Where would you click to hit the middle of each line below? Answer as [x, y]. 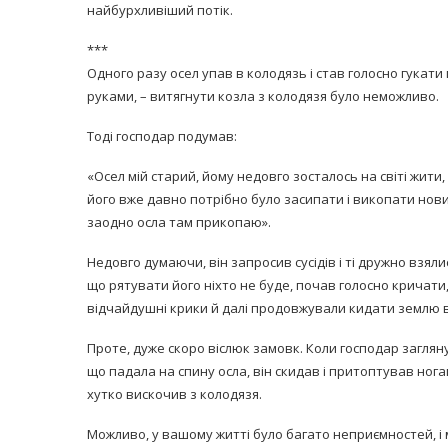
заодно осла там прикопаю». [179, 222]
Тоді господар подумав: [162, 136]
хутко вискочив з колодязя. [174, 394]
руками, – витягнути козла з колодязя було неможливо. [263, 96]
